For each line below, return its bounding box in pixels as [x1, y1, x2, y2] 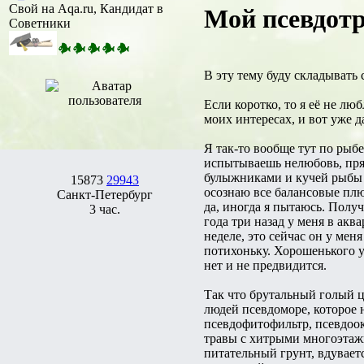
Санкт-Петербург [57, 187, 153, 201]
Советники [9, 15, 71, 30]
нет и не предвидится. [204, 258, 327, 272]
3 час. [89, 201, 120, 216]
